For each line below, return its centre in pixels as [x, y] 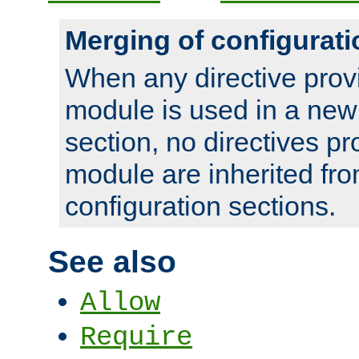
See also [112, 261]
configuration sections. [200, 206]
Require [136, 338]
